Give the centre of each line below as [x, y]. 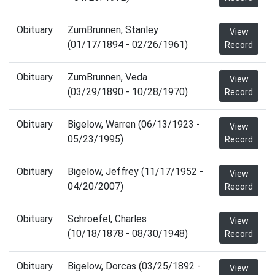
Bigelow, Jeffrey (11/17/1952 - [135, 172]
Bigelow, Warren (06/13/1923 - [134, 124]
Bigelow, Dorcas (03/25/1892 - [134, 266]
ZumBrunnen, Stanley [113, 30]
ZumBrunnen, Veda [107, 77]
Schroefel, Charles [107, 219]
